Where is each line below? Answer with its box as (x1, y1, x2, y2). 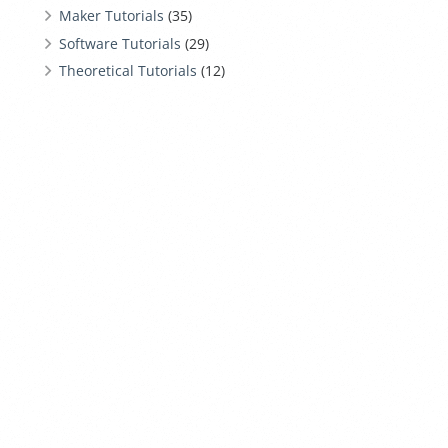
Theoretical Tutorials (58, 61, 197, 81)
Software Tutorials (58, 33, 181, 53)
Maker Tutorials (58, 6, 164, 26)
